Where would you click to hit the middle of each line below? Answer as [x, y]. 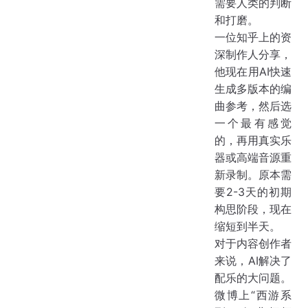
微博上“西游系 [253, 295]
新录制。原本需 [253, 175]
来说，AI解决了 [253, 261]
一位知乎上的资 [253, 37]
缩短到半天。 [247, 227]
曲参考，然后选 [253, 106]
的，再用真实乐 [253, 141]
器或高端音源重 [253, 158]
